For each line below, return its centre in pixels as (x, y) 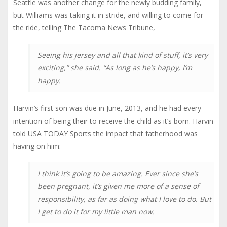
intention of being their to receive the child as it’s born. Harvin (113, 121)
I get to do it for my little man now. (96, 212)
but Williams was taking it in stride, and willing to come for (108, 15)
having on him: (37, 146)
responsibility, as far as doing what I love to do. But (124, 199)
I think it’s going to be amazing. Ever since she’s (118, 174)
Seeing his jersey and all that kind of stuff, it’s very (123, 55)
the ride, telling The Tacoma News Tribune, (84, 27)
